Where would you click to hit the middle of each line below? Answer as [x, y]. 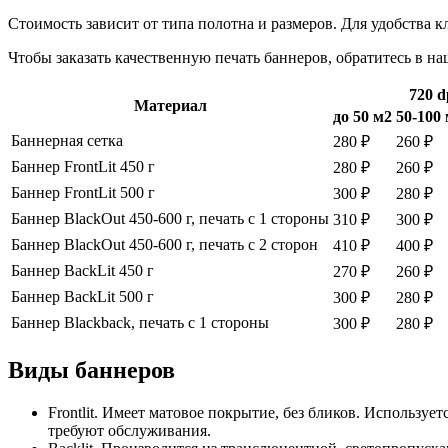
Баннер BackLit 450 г [82, 270]
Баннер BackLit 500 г [82, 296]
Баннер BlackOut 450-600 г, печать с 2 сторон [164, 244]
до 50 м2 [362, 116]
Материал [170, 105]
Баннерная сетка [67, 140]
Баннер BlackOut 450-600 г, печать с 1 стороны [170, 218]
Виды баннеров [91, 369]
